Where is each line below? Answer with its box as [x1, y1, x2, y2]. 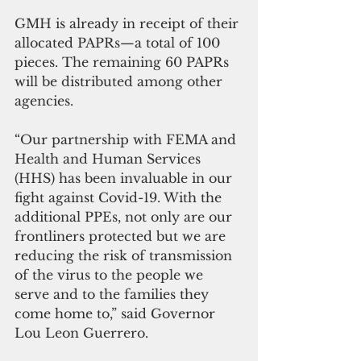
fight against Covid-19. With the [15, 189, 226, 205]
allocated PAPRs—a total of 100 [15, 34, 224, 51]
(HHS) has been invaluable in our [15, 169, 236, 186]
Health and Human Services [15, 150, 205, 167]
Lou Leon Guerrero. [15, 324, 152, 341]
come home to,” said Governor [15, 305, 219, 322]
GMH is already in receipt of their [15, 15, 243, 31]
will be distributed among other [15, 73, 226, 89]
